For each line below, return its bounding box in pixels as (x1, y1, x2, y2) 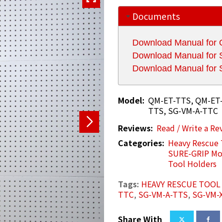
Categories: (117, 137, 165, 149)
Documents (132, 9, 180, 22)
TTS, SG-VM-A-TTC (148, 104, 218, 116)
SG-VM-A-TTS (138, 188, 188, 200)
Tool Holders (167, 158, 217, 170)
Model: (117, 94, 145, 106)
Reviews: (117, 121, 153, 134)
